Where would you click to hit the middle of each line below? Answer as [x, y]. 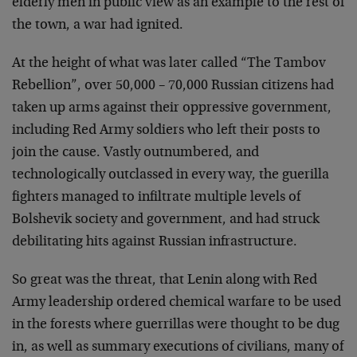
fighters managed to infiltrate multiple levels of [156, 198]
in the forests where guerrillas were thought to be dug [176, 325]
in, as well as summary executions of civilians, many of [178, 347]
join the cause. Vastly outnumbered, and [135, 153]
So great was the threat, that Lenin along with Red [165, 280]
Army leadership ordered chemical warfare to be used [177, 303]
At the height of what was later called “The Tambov [169, 64]
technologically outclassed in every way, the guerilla [171, 175]
